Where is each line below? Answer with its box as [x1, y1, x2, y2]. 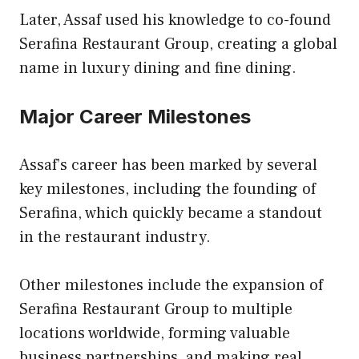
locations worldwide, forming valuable [19, 323, 290, 345]
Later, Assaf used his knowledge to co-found [19, 10, 331, 31]
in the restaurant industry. [19, 227, 215, 248]
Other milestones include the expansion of [19, 275, 323, 296]
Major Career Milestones [19, 105, 251, 129]
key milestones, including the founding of [19, 179, 316, 200]
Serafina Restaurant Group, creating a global [19, 34, 337, 55]
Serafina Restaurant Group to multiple [19, 299, 292, 321]
